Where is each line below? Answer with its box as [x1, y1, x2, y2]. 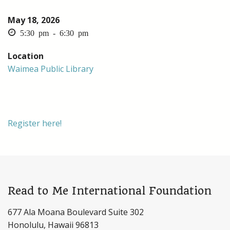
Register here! [8, 118, 62, 129]
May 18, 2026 [8, 14, 60, 26]
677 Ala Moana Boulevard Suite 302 [8, 206, 144, 218]
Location [8, 50, 44, 62]
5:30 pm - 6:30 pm [16, 28, 88, 37]
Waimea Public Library [8, 63, 93, 75]
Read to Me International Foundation [8, 184, 212, 198]
